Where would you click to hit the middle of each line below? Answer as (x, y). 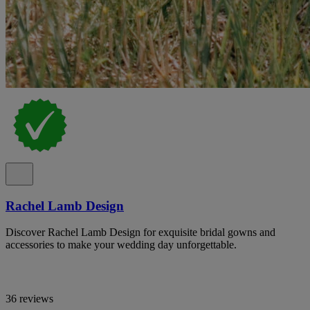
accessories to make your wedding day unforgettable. (121, 245)
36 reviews (29, 299)
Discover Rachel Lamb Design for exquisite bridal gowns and (140, 232)
